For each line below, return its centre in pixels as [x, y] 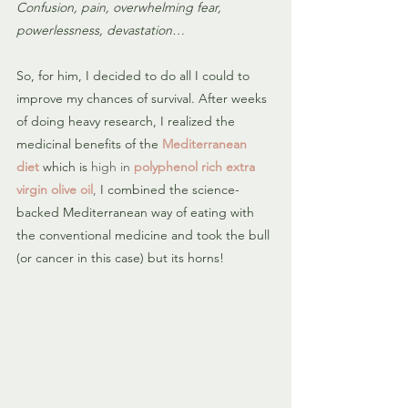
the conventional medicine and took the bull [145, 235]
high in [112, 167]
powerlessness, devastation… [101, 31]
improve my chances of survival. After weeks [143, 99]
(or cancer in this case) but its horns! [120, 258]
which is [65, 167]
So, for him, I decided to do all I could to [135, 76]
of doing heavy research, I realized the [127, 122]
